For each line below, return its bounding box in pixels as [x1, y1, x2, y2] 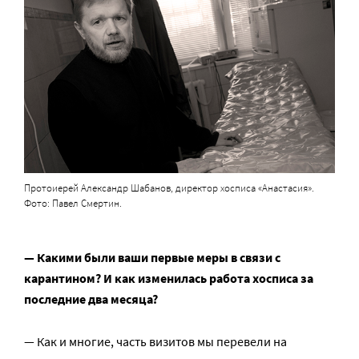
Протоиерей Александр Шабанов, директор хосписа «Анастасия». [24, 181, 317, 196]
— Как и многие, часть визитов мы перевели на [24, 333, 287, 350]
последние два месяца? [24, 291, 158, 308]
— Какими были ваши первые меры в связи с [24, 249, 280, 266]
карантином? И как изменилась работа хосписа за [24, 270, 313, 287]
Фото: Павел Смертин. [24, 196, 122, 211]
